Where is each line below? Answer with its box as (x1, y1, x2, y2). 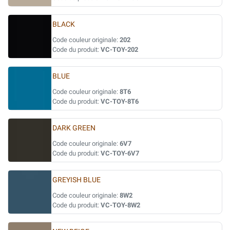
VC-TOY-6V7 (101, 149, 139, 157)
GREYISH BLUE (52, 176, 101, 184)
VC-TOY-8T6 (101, 98, 139, 105)
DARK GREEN (52, 124, 95, 132)
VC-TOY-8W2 (101, 201, 140, 209)
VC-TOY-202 (101, 46, 138, 53)
